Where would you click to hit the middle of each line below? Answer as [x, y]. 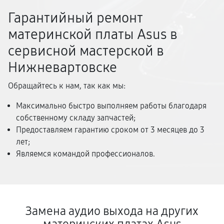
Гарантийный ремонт [75, 18]
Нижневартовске [62, 67]
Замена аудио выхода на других [112, 211]
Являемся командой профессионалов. [85, 154]
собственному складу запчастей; [76, 118]
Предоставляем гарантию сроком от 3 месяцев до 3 [110, 130]
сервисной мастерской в [86, 51]
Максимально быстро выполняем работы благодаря [111, 106]
